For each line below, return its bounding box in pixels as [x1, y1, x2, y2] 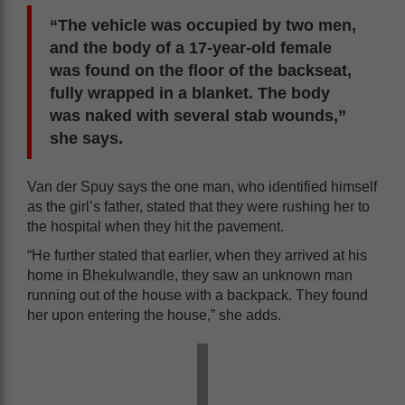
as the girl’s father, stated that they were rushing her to [27, 199, 370, 214]
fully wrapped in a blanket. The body [50, 84, 330, 102]
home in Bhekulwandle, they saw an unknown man [27, 268, 353, 283]
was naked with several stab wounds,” [50, 107, 346, 125]
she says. [50, 129, 123, 147]
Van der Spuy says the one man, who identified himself [27, 179, 377, 194]
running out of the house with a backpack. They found [27, 287, 368, 303]
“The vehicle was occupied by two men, [50, 16, 356, 34]
